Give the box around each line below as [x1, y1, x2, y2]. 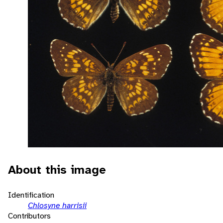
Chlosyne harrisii [28, 200, 87, 211]
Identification [8, 189, 54, 200]
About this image [8, 161, 106, 178]
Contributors [8, 210, 51, 221]
